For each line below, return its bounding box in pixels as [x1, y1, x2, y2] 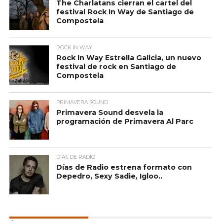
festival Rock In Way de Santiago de [56, 7, 194, 17]
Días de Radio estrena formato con [56, 163, 192, 172]
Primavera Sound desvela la [56, 108, 163, 117]
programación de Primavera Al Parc [56, 117, 193, 126]
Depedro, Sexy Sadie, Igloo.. [56, 172, 162, 181]
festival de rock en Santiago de [56, 62, 176, 72]
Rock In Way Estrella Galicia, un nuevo [56, 53, 201, 63]
